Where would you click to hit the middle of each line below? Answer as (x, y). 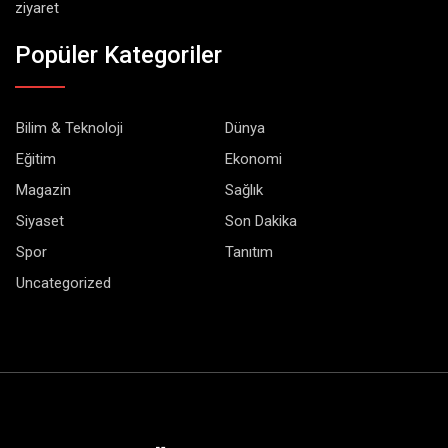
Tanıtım (249, 252)
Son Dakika (261, 221)
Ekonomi (253, 159)
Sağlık (244, 190)
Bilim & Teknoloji (69, 128)
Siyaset (40, 221)
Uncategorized (63, 283)
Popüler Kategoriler (118, 55)
